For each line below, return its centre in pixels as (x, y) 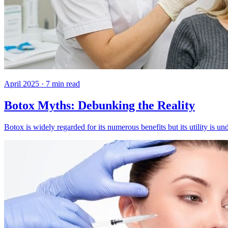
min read (65, 84)
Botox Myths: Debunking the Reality (99, 106)
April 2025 (22, 84)
